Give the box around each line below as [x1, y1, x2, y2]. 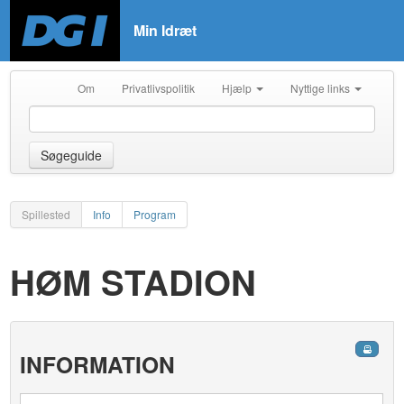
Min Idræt [133, 20, 197, 41]
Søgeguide [41, 146, 103, 164]
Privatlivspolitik [121, 80, 195, 96]
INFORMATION [20, 348, 176, 381]
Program [133, 207, 177, 222]
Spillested [22, 207, 71, 222]
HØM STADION [10, 257, 257, 307]
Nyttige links [289, 80, 353, 96]
